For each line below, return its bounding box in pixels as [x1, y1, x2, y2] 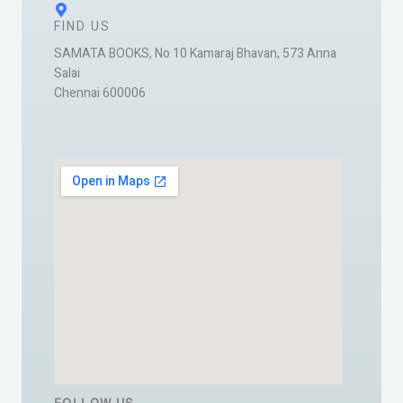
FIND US [54, 17, 111, 36]
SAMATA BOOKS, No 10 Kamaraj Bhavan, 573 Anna [54, 44, 336, 63]
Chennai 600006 [54, 84, 146, 103]
